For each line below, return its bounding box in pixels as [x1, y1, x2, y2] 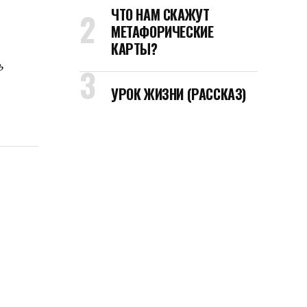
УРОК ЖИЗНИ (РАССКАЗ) [111, 84, 246, 104]
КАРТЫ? [111, 38, 158, 59]
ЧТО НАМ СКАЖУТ [111, 4, 210, 25]
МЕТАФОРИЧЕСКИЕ [111, 21, 214, 42]
